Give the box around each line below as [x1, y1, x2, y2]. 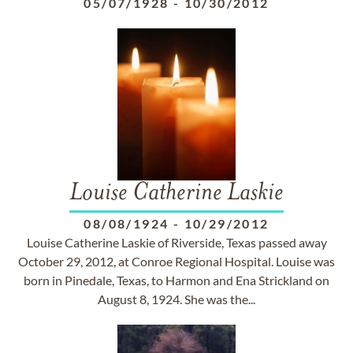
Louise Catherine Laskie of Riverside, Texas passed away [26, 235, 327, 250]
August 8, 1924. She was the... [98, 292, 255, 307]
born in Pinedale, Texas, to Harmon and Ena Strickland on [24, 273, 329, 288]
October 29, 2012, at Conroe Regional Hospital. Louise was [18, 254, 335, 269]
